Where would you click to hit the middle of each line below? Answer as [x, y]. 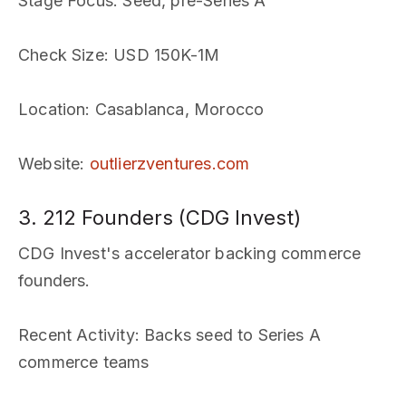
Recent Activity [77, 335]
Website [49, 164]
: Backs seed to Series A [228, 335]
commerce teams [84, 362]
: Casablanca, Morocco [175, 109]
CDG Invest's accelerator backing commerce [190, 253]
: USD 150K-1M [162, 55]
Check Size [61, 55]
